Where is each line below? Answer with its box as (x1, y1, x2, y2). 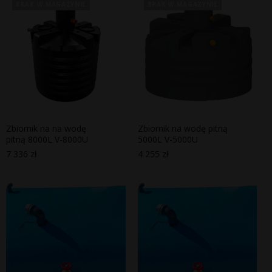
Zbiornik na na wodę (6, 123, 86, 135)
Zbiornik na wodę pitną (137, 123, 228, 135)
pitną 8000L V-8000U (6, 134, 88, 146)
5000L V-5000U (137, 134, 198, 146)
